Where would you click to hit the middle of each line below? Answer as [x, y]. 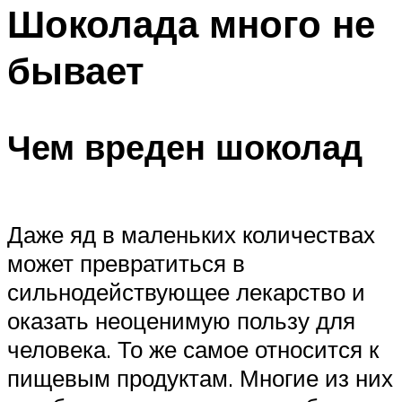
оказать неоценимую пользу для [181, 321]
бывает [76, 70]
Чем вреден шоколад [185, 146]
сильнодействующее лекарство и [186, 292]
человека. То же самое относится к [193, 350]
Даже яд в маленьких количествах [191, 235]
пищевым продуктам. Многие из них [200, 378]
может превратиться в [126, 263]
